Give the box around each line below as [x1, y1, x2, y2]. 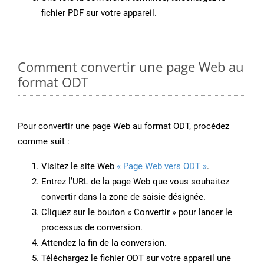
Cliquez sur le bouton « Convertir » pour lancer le [41, 207, 232, 218]
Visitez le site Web [41, 161, 117, 172]
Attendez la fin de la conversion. [41, 237, 167, 249]
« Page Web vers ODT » [117, 161, 207, 172]
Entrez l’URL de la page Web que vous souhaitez [41, 176, 229, 187]
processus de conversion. [41, 222, 143, 233]
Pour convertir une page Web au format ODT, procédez [18, 121, 229, 132]
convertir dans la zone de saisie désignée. [41, 192, 206, 203]
